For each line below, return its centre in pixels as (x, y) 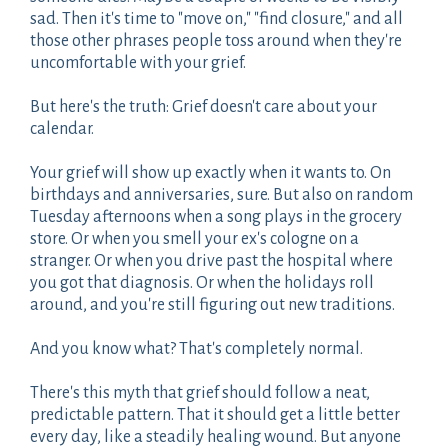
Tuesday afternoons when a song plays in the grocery (216, 216)
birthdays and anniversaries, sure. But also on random (221, 194)
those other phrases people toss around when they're (216, 40)
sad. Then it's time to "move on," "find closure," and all (216, 18)
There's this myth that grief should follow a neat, (200, 392)
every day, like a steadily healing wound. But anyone (215, 436)
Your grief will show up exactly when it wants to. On (210, 172)
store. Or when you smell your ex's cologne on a (194, 238)
